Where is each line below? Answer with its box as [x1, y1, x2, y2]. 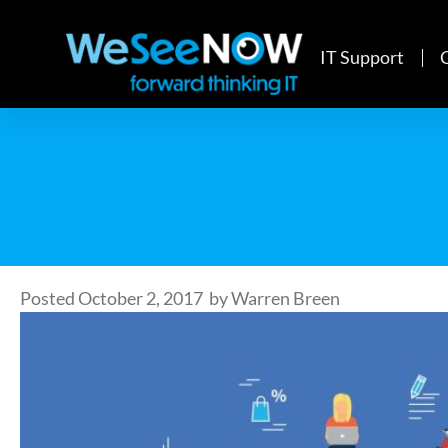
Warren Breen [231, 287, 340, 309]
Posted [20, 287, 75, 309]
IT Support [320, 47, 405, 69]
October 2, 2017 [78, 287, 203, 309]
